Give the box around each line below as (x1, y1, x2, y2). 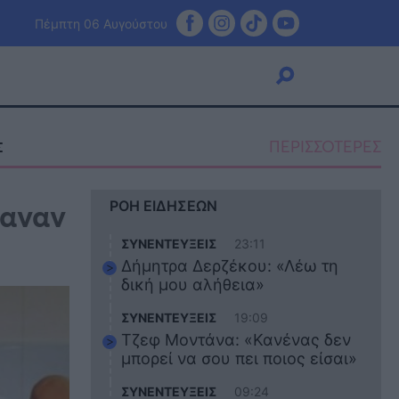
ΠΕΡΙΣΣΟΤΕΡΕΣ (269, 135, 381, 157)
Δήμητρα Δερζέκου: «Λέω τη (121, 256, 339, 275)
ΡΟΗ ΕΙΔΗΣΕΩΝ (110, 197, 217, 215)
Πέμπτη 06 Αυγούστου (35, 15, 167, 31)
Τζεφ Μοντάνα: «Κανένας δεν (121, 330, 352, 349)
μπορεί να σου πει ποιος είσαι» (121, 349, 358, 368)
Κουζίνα (61, 201, 124, 220)
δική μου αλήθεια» (121, 275, 265, 294)
